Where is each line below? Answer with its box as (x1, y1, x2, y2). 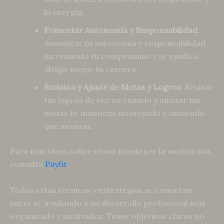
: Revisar (181, 82, 213, 92)
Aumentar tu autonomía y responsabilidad (44, 38, 205, 48)
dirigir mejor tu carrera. (44, 64, 137, 74)
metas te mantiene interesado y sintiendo (44, 108, 204, 118)
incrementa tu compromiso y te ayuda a (44, 51, 197, 61)
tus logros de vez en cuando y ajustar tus (44, 95, 201, 105)
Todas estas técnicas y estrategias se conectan (10, 184, 191, 195)
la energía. (44, 7, 84, 17)
